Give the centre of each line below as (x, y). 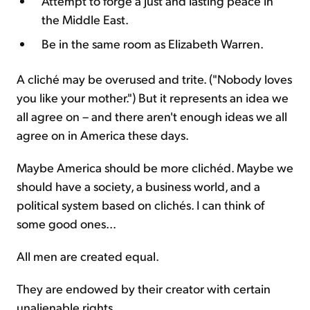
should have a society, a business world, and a (138, 186)
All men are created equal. (88, 256)
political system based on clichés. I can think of (140, 205)
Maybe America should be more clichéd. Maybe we (155, 167)
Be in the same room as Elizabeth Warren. (153, 44)
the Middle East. (85, 19)
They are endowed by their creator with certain (144, 289)
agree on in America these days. (103, 135)
